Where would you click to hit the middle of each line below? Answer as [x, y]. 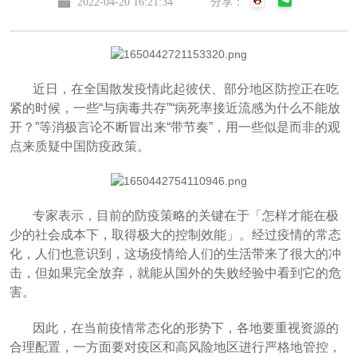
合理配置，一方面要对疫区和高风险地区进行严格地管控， [175, 347]
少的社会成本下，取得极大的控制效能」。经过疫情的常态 [175, 235]
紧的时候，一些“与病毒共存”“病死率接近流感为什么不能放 [175, 108]
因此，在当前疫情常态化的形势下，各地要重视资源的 [185, 328]
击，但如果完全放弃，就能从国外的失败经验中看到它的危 [175, 273]
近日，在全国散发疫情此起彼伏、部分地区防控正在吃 [185, 88]
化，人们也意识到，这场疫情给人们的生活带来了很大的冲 [175, 254]
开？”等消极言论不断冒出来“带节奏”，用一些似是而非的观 [175, 127]
